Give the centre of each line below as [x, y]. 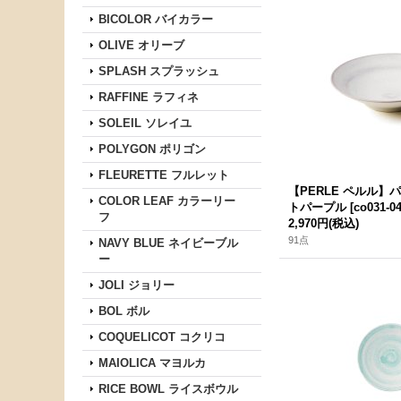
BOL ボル [124, 311]
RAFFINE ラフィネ [149, 97]
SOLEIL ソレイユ [145, 123]
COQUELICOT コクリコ [162, 337]
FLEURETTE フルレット [164, 175]
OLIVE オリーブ [141, 45]
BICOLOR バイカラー [156, 19]
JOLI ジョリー [137, 285]
